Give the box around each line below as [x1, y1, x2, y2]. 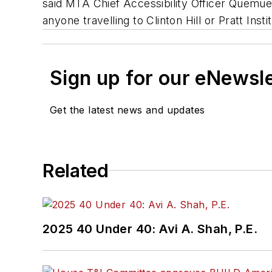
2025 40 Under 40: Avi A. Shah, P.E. [42, 221, 257, 236]
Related [42, 159, 109, 182]
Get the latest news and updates [50, 103, 205, 116]
